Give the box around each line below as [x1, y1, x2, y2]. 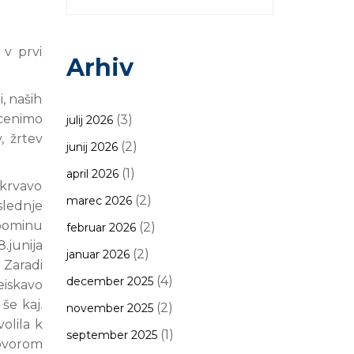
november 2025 [66, 301, 153, 315]
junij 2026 [66, 140, 118, 154]
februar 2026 [66, 220, 136, 235]
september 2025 [66, 328, 157, 342]
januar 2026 [66, 247, 130, 262]
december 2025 [66, 274, 153, 288]
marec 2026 [66, 194, 132, 208]
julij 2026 [66, 113, 113, 127]
